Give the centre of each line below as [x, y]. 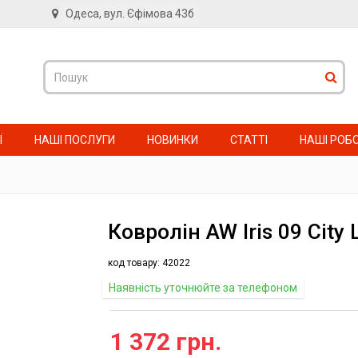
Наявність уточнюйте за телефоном [203, 288]
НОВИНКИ [173, 139]
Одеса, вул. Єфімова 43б [130, 14]
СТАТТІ [249, 139]
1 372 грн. [166, 342]
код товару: [134, 263]
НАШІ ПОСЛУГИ [75, 139]
